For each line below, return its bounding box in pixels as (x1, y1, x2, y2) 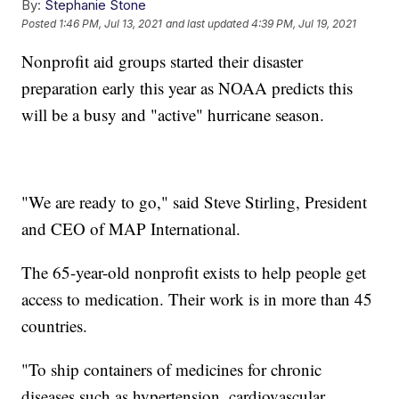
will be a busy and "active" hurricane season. (21, 102, 325, 126)
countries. (21, 313, 88, 337)
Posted (21, 17, 60, 31)
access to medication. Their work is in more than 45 (21, 287, 373, 310)
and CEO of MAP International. (21, 216, 241, 240)
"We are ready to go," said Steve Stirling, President (21, 190, 368, 213)
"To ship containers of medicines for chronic (21, 357, 322, 380)
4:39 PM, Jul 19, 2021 (251, 17, 357, 31)
